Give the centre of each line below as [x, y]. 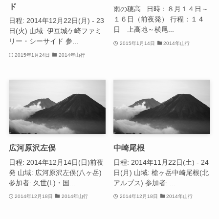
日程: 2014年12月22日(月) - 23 [56, 21]
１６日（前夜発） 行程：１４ [159, 19]
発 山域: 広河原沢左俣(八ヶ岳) [55, 172]
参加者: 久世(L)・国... [42, 183]
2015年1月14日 [137, 43]
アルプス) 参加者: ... [145, 183]
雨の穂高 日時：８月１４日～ [161, 9]
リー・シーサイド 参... [43, 41]
